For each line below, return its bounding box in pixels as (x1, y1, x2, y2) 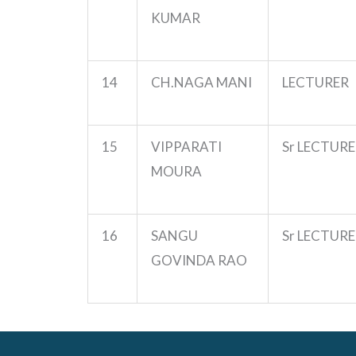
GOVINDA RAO (151, 251, 247, 269)
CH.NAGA (151, 73, 214, 91)
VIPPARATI (151, 137, 222, 155)
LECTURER (282, 73, 349, 91)
